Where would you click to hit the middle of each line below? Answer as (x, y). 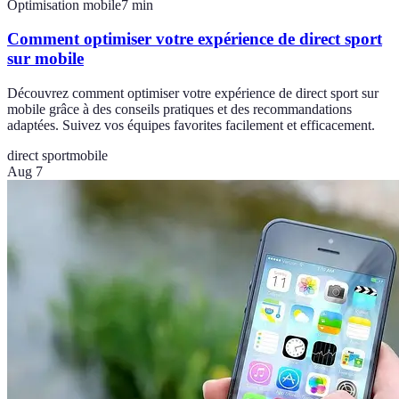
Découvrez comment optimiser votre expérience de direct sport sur (193, 94)
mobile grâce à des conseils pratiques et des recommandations (179, 110)
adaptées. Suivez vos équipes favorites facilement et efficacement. (191, 126)
